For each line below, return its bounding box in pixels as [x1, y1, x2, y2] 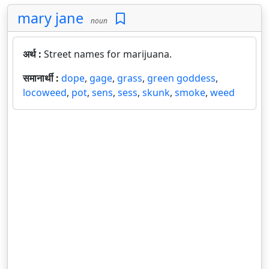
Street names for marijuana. [44, 47, 172, 61]
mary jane [17, 8, 83, 28]
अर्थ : [23, 47, 44, 61]
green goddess [147, 71, 216, 85]
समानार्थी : [23, 71, 61, 85]
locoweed [23, 86, 67, 99]
